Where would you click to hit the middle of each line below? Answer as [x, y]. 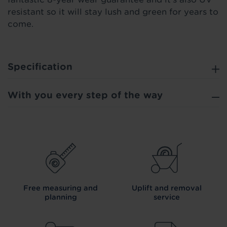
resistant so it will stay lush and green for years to [113, 12]
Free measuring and [61, 188]
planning [61, 197]
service [166, 197]
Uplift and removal [166, 188]
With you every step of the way [85, 95]
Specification [40, 67]
